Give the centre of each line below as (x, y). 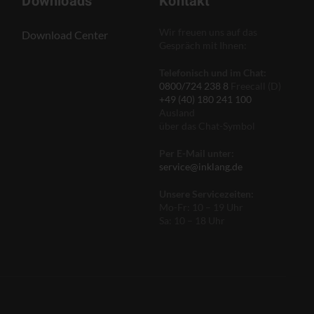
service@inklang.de (201, 166)
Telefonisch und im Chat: (213, 72)
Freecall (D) (255, 86)
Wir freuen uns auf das (209, 32)
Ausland (177, 112)
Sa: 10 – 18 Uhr (192, 220)
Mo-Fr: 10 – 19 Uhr (202, 207)
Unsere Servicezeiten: (207, 193)
